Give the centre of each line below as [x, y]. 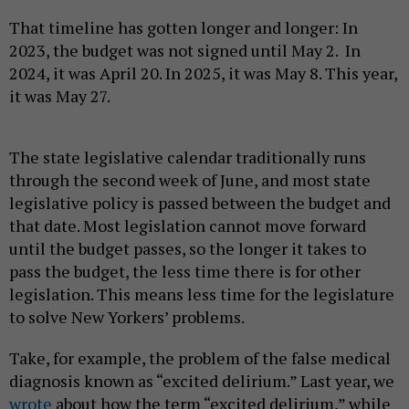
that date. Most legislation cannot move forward [188, 226]
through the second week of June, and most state [190, 180]
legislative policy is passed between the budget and [200, 203]
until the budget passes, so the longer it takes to [188, 249]
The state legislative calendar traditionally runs [188, 157]
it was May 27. [60, 96]
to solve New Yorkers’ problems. [127, 317]
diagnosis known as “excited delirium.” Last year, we [202, 381]
